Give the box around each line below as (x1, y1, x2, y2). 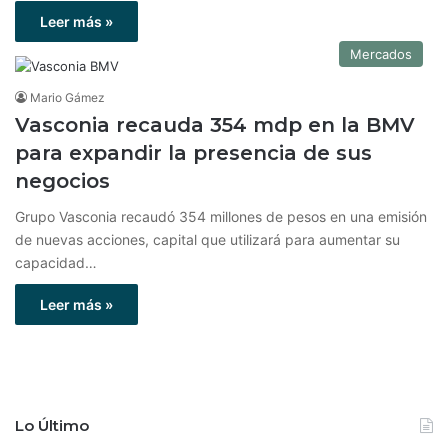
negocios (15, 169, 110, 193)
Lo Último (15, 416, 89, 435)
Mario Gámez (30, 90, 105, 105)
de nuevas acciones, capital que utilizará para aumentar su (15, 231, 400, 248)
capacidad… (15, 254, 97, 271)
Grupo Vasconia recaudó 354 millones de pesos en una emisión (15, 208, 427, 225)
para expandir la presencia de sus (15, 141, 372, 165)
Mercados (350, 46, 412, 62)
